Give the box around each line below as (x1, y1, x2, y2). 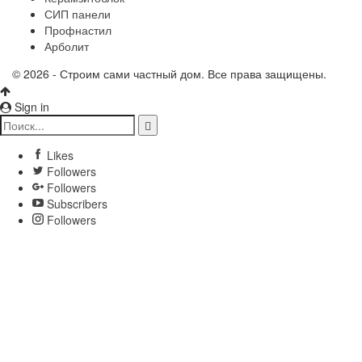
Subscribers (44, 196, 107, 213)
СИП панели (44, 6, 111, 23)
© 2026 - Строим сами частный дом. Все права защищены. (12, 65, 326, 82)
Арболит (44, 38, 89, 55)
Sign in (11, 99, 49, 116)
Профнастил (44, 22, 112, 39)
